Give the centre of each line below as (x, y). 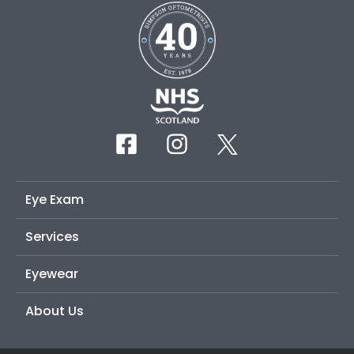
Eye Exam (55, 199)
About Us (55, 311)
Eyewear (52, 273)
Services (52, 236)
